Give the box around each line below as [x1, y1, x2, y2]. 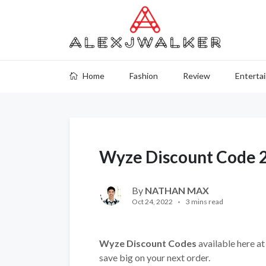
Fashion [129, 71, 158, 81]
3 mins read [186, 197, 223, 206]
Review [183, 71, 210, 81]
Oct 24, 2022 [132, 197, 173, 206]
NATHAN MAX [145, 185, 209, 196]
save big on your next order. [99, 252, 210, 263]
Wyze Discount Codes [99, 237, 197, 249]
